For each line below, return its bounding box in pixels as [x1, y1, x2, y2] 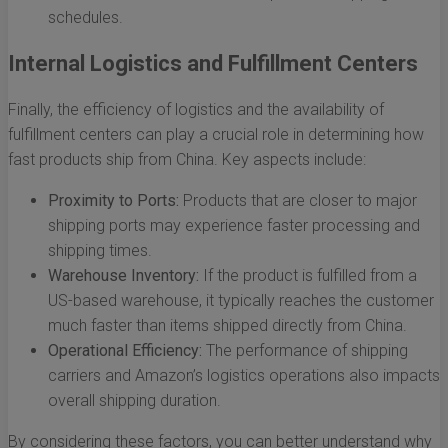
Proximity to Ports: [48, 191, 179, 211]
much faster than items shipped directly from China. [48, 316, 407, 336]
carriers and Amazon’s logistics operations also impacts [48, 366, 440, 386]
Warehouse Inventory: [48, 266, 199, 286]
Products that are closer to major [179, 191, 417, 211]
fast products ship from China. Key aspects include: [8, 150, 366, 170]
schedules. [48, 8, 123, 28]
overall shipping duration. [48, 391, 221, 411]
